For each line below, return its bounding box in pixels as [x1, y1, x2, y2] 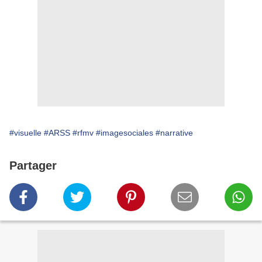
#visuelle [9, 128, 42, 138]
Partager [9, 159, 57, 173]
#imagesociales [96, 128, 153, 138]
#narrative [156, 128, 193, 138]
